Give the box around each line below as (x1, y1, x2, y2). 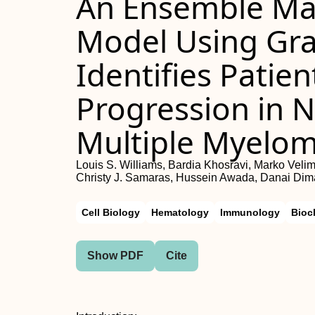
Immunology (220, 207, 280, 218)
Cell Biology (82, 207, 140, 218)
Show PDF (87, 250, 143, 262)
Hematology (151, 207, 209, 218)
